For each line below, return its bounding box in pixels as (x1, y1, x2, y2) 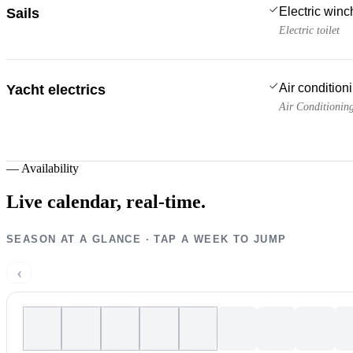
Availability (21, 161, 79, 175)
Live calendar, (6, 191, 121, 212)
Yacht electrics (6, 81, 106, 98)
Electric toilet (279, 24, 340, 36)
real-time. (126, 191, 206, 212)
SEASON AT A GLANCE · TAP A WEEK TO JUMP (6, 232, 287, 245)
